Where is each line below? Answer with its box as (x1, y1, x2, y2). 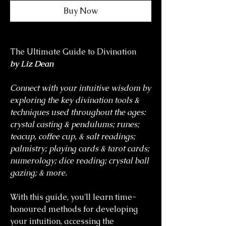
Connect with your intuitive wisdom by (10, 83, 151, 93)
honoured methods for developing (10, 204, 138, 214)
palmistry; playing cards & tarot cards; (10, 143, 149, 154)
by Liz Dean (10, 59, 53, 69)
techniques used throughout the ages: (10, 107, 146, 118)
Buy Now (64, 6, 98, 16)
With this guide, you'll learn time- (10, 192, 136, 202)
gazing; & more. (10, 167, 67, 178)
